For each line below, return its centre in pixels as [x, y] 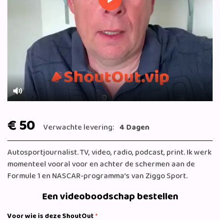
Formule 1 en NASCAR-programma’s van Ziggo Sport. [97, 176]
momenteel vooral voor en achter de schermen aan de [101, 165]
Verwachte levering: [79, 128]
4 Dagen [134, 128]
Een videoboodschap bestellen [110, 197]
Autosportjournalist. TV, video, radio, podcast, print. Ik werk [110, 153]
